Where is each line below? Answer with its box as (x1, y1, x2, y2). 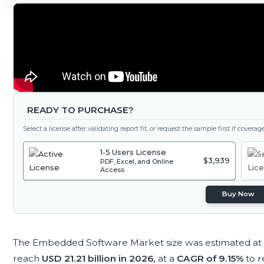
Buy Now (222, 190, 255, 199)
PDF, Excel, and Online (100, 157, 174, 166)
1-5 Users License (100, 148, 167, 157)
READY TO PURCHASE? (27, 104, 134, 116)
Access (100, 166, 125, 174)
